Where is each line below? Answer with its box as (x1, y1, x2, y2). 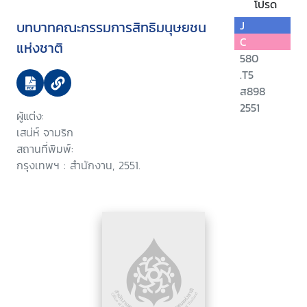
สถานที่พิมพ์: (16, 140, 73, 158)
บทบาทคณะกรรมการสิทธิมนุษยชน (16, 17, 206, 38)
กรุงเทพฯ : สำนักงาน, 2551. (16, 157, 140, 174)
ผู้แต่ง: (16, 108, 44, 125)
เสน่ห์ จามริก (16, 124, 73, 141)
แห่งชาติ (16, 38, 63, 59)
